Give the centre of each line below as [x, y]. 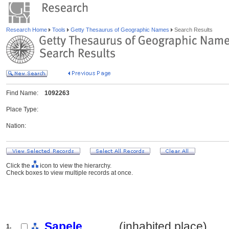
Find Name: [22, 93]
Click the [19, 166]
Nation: [16, 126]
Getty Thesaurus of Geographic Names [120, 30]
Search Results [193, 30]
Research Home [27, 30]
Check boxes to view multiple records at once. [70, 173]
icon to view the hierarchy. [75, 166]
